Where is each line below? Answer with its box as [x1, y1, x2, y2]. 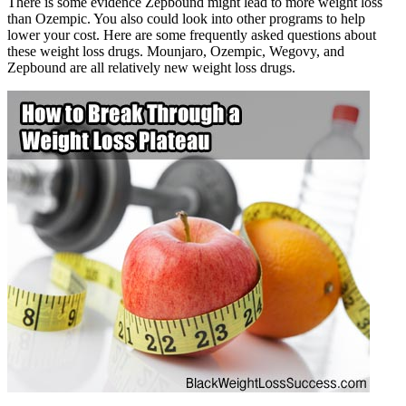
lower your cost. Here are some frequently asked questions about [7, 26, 376, 43]
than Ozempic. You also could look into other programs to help [7, 10, 365, 26]
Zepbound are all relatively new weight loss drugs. [7, 59, 295, 75]
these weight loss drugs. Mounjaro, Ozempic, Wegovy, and [7, 43, 344, 59]
